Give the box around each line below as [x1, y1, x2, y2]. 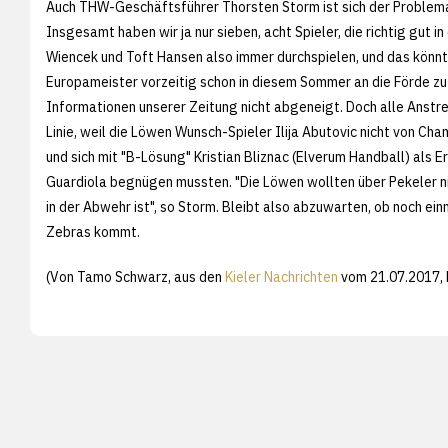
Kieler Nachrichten [225, 267, 338, 286]
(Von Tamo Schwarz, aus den [46, 267, 225, 286]
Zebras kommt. [46, 222, 140, 241]
